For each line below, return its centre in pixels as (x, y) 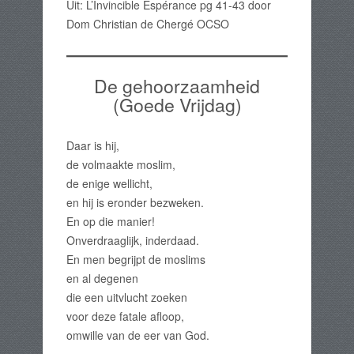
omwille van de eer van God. (138, 335)
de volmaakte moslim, (121, 165)
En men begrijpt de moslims (136, 260)
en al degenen (102, 279)
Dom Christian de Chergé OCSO (148, 24)
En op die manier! (111, 222)
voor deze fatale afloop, (125, 316)
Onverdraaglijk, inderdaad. (133, 241)
